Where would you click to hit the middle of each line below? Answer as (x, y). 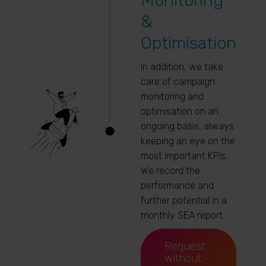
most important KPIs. (184, 156)
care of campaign (178, 82)
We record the (170, 171)
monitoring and (172, 96)
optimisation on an (180, 111)
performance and (177, 186)
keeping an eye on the (188, 141)
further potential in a (184, 200)
